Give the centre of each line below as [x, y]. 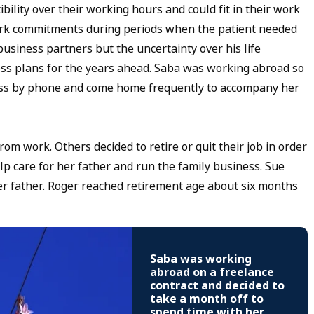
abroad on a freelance [212, 273]
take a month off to [207, 299]
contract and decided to [217, 286]
